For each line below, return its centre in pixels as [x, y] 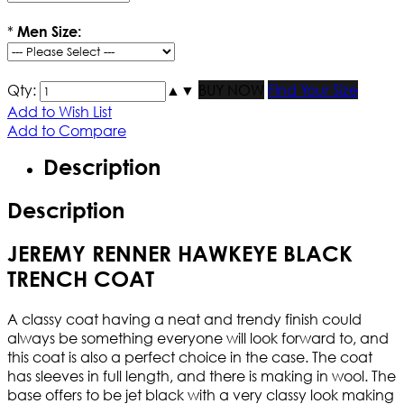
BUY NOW [231, 90]
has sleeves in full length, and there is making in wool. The [202, 376]
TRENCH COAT [81, 279]
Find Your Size [313, 90]
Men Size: [49, 32]
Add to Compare [67, 131]
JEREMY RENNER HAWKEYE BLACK [180, 254]
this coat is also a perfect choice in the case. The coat [190, 357]
